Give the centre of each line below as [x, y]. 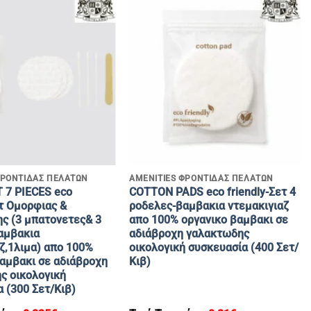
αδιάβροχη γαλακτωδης [189, 233]
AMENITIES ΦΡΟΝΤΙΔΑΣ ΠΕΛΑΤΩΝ [201, 178]
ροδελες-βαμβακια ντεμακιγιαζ [209, 205]
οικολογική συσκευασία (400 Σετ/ [213, 247]
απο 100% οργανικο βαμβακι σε [208, 219]
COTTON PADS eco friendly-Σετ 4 [212, 192]
